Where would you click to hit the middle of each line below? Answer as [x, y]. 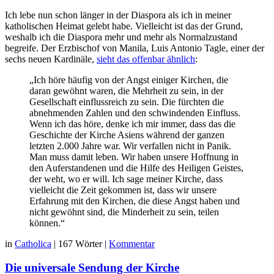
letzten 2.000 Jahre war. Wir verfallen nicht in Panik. [130, 146]
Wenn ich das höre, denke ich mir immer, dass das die [132, 124]
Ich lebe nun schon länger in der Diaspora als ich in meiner [118, 15]
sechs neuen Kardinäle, [51, 59]
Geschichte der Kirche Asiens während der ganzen [127, 135]
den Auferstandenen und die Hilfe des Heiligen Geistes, [136, 168]
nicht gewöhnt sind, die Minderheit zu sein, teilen [124, 212]
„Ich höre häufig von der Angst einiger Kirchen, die [129, 80]
